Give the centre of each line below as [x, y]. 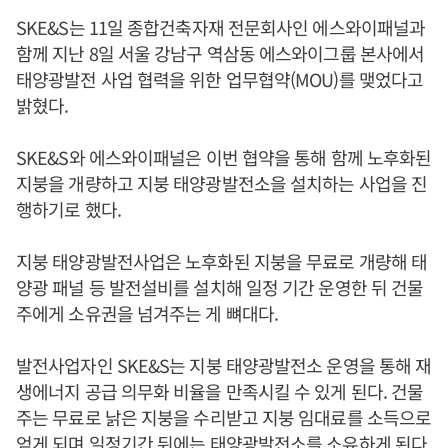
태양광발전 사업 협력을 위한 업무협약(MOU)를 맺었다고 [220, 79]
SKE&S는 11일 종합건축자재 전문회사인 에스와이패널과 [221, 27]
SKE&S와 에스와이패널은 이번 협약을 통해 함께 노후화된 [224, 157]
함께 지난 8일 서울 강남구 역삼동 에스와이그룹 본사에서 [220, 53]
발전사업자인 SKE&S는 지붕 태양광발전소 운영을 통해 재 [224, 365]
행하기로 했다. [70, 209]
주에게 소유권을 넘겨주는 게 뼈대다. [147, 313]
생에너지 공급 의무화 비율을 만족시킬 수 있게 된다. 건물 [220, 391]
